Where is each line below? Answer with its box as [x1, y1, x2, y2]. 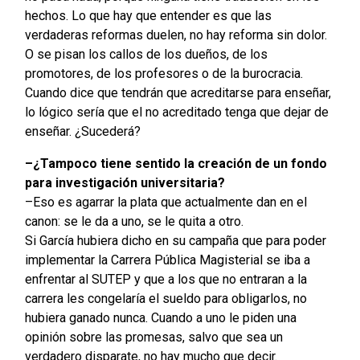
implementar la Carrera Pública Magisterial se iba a [24, 252, 310, 268]
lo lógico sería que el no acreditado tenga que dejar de [24, 104, 329, 121]
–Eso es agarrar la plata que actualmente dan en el [24, 194, 307, 211]
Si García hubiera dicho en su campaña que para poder [24, 233, 326, 249]
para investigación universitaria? [24, 175, 225, 191]
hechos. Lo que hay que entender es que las [24, 8, 272, 24]
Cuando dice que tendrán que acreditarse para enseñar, [24, 85, 331, 101]
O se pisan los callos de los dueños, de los [24, 47, 268, 63]
